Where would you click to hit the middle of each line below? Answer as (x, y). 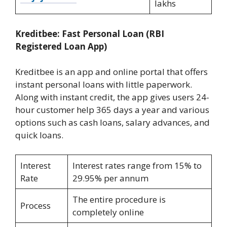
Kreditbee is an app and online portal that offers (111, 72)
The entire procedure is (119, 199)
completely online (108, 212)
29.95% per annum (110, 178)
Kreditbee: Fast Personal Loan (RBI (90, 33)
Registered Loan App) (61, 46)
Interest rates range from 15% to (137, 165)
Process (35, 205)
